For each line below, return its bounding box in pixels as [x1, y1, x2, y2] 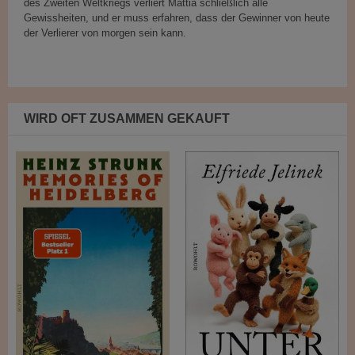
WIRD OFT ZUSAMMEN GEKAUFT [24, 112, 230, 126]
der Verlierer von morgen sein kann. [24, 27, 186, 40]
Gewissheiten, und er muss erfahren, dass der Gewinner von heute [24, 12, 330, 25]
